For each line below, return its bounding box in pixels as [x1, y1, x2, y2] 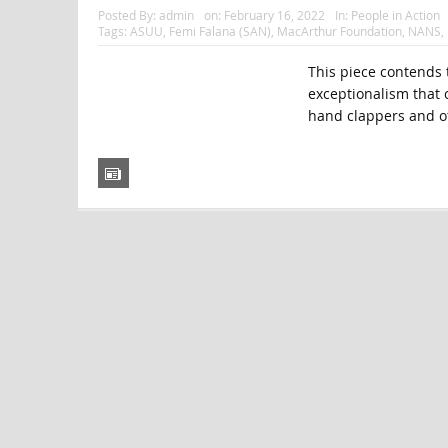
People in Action [350, 7, 440, 24]
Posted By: [97, 7, 159, 24]
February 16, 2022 [223, 7, 325, 24]
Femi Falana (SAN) [168, 23, 271, 40]
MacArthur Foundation [276, 23, 402, 40]
